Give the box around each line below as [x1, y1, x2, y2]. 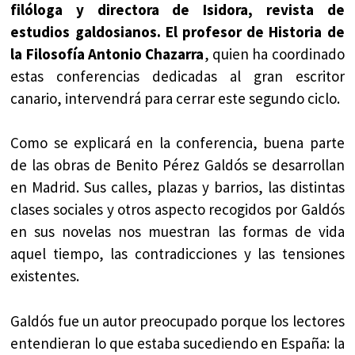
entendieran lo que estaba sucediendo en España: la [10, 333, 345, 353]
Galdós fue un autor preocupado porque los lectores [10, 311, 345, 330]
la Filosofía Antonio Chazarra [10, 44, 204, 63]
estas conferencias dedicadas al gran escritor [10, 66, 345, 86]
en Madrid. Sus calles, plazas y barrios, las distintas [10, 177, 345, 197]
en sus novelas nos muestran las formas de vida [10, 222, 345, 242]
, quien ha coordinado [204, 44, 345, 63]
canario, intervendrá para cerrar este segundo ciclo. [10, 88, 341, 108]
